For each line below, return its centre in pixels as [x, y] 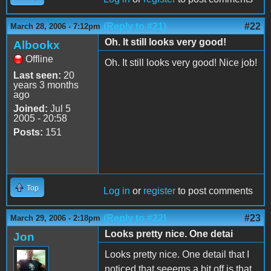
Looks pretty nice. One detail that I [177, 254]
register [159, 191]
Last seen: [37, 75]
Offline [39, 59]
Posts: [28, 132]
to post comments [214, 191]
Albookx [37, 45]
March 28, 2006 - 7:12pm [55, 26]
